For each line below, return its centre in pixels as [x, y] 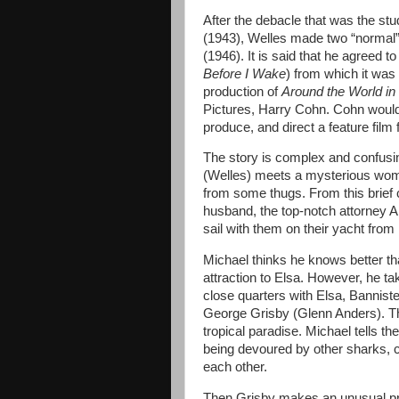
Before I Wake [244, 73]
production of [242, 91]
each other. [235, 367]
